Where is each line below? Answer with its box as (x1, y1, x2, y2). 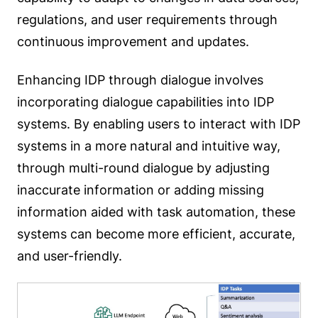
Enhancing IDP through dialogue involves (17, 72, 263, 87)
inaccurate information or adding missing (17, 182, 264, 197)
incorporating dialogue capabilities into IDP (17, 94, 274, 109)
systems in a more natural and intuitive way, (17, 138, 280, 153)
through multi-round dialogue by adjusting (17, 160, 270, 175)
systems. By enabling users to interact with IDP (17, 116, 300, 131)
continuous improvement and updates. (17, 34, 249, 49)
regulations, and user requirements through (17, 12, 278, 27)
